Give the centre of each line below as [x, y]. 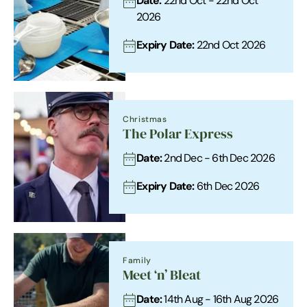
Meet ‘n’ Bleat [162, 275]
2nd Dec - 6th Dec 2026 [218, 158]
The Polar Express [178, 134]
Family [137, 260]
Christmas [145, 119]
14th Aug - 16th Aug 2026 [220, 299]
